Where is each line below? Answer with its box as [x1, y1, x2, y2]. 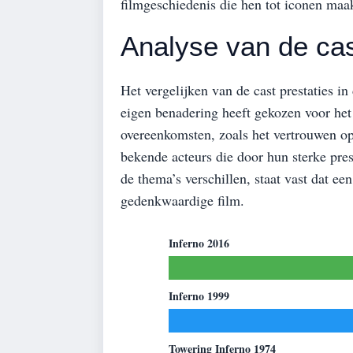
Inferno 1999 [169, 288, 229, 305]
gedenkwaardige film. [121, 191, 244, 210]
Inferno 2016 [169, 235, 229, 252]
